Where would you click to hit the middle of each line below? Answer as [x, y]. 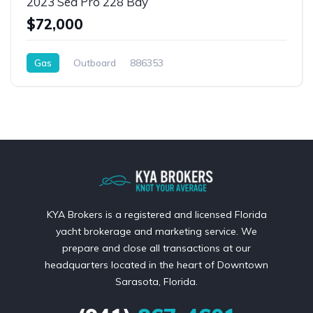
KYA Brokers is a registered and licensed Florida [156, 214]
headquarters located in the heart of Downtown [156, 264]
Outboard [95, 63]
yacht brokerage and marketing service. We [156, 231]
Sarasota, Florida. [156, 281]
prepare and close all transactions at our [156, 248]
